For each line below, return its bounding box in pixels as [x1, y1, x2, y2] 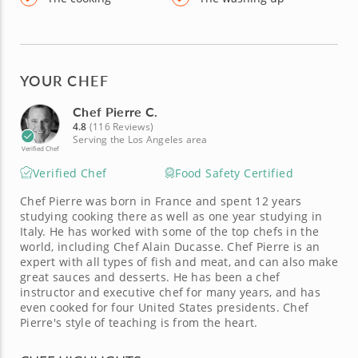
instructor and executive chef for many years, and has [20, 284, 320, 300]
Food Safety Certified [175, 165, 293, 181]
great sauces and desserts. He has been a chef [20, 268, 280, 284]
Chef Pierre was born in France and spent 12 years [20, 193, 302, 209]
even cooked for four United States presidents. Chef [20, 299, 309, 315]
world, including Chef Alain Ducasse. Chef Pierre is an [20, 238, 320, 254]
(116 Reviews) [86, 119, 154, 133]
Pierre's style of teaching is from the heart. [20, 314, 258, 330]
